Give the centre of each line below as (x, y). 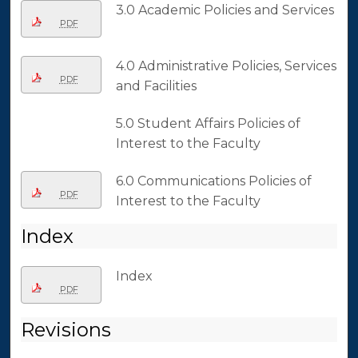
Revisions (66, 330)
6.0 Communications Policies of (213, 181)
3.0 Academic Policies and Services (225, 10)
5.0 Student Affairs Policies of (208, 124)
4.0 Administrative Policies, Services (226, 66)
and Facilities (156, 86)
